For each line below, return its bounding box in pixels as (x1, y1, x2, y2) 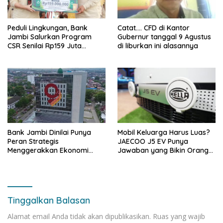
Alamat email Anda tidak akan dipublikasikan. (7, 211, 151, 221)
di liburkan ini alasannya (117, 41, 198, 50)
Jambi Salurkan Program (7, 32, 92, 41)
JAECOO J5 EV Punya (117, 136, 188, 146)
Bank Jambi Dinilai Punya (7, 127, 91, 137)
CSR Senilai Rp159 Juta (7, 41, 82, 50)
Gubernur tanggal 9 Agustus (117, 32, 211, 41)
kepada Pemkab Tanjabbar (7, 50, 100, 59)
